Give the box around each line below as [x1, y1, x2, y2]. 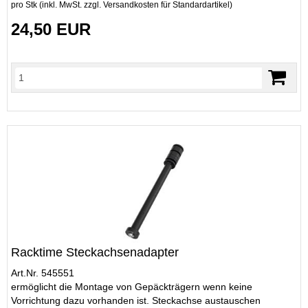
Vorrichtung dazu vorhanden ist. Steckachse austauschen [11, 295, 261, 306]
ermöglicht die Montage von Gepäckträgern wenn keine [11, 281, 252, 292]
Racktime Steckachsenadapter [11, 245, 179, 259]
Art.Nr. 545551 [11, 267, 74, 278]
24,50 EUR [11, 20, 91, 38]
